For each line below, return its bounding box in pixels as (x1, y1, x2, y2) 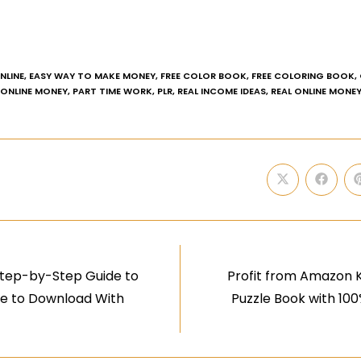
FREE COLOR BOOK (160, 68, 247, 82)
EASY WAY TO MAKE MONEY (29, 68, 156, 82)
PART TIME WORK (73, 84, 152, 98)
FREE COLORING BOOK (251, 68, 355, 82)
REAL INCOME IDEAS (177, 84, 266, 98)
